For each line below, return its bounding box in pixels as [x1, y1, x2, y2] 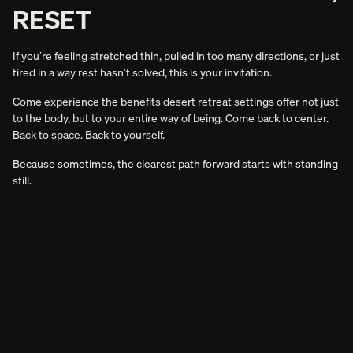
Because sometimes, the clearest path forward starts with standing [13, 155, 338, 171]
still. [13, 172, 32, 188]
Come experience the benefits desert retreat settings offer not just [13, 93, 339, 109]
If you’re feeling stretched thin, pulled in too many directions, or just [13, 47, 340, 63]
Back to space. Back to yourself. [13, 126, 165, 142]
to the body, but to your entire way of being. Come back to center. [13, 110, 329, 125]
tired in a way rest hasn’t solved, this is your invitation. [13, 64, 272, 80]
